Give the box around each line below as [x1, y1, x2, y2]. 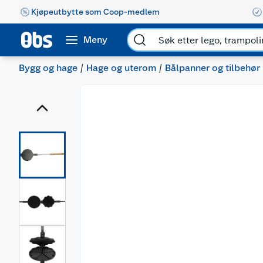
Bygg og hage [19, 62, 77, 73]
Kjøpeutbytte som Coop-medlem [31, 6, 160, 16]
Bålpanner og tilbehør [165, 62, 260, 73]
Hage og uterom [86, 62, 156, 73]
